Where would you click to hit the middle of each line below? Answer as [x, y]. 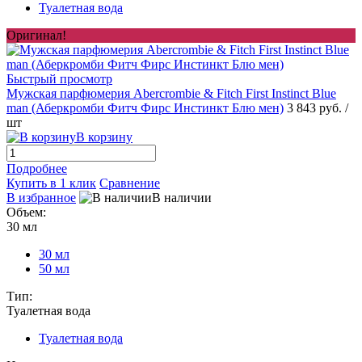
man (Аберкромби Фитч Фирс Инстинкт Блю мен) [145, 108]
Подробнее [37, 169]
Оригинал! [36, 36]
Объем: [26, 213]
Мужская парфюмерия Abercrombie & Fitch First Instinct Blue [171, 94]
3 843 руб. [316, 108]
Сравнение [130, 183]
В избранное [41, 198]
